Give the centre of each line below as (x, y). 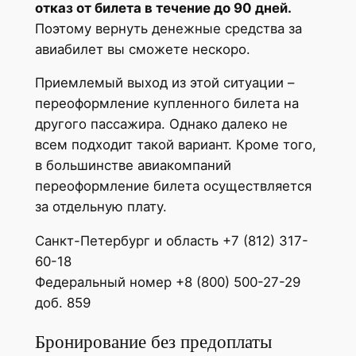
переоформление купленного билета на (166, 104)
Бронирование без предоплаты (153, 342)
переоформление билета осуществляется (173, 186)
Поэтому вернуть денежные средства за (168, 28)
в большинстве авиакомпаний (133, 166)
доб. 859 (62, 303)
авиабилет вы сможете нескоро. (142, 49)
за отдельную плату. (101, 207)
